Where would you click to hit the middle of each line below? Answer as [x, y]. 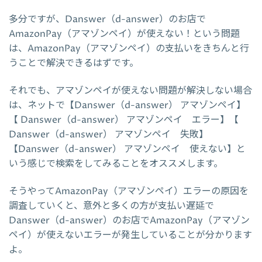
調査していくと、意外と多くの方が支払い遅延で [111, 206]
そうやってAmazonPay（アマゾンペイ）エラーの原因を [129, 192]
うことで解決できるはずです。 [74, 63]
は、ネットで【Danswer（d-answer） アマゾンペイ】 [127, 106]
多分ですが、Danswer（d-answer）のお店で [107, 20]
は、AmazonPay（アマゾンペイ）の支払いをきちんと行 [129, 49]
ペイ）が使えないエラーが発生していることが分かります [130, 235]
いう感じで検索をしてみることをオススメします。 [116, 164]
